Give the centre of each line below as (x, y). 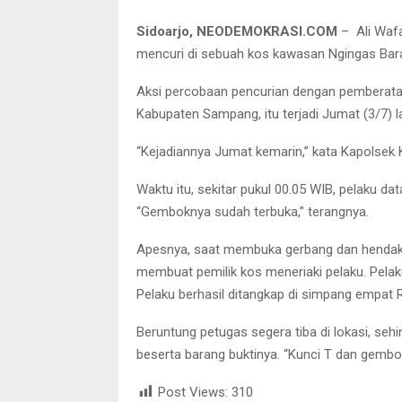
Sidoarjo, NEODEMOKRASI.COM (237, 31)
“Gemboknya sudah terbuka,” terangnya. (253, 211)
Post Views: (193, 392)
